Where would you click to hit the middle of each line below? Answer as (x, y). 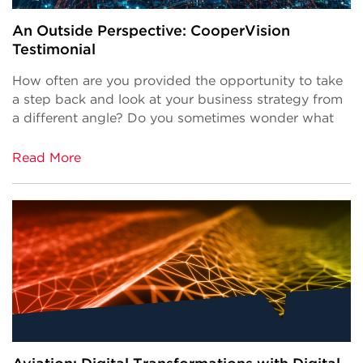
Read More (47, 158)
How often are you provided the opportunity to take (177, 81)
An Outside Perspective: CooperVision (151, 31)
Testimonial (54, 49)
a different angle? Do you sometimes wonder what (173, 118)
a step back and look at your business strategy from (177, 100)
